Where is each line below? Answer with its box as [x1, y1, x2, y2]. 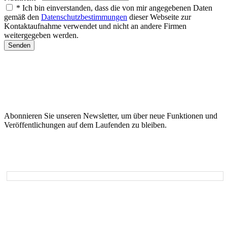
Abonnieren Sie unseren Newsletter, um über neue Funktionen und [4, 111, 217, 121]
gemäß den [4, 13, 41, 22]
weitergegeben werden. [4, 31, 79, 40]
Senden [8, 42, 30, 50]
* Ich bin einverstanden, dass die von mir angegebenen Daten [16, 4, 212, 13]
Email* [7, 160, 29, 169]
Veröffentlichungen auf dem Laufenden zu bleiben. [4, 121, 167, 130]
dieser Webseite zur [127, 13, 191, 22]
